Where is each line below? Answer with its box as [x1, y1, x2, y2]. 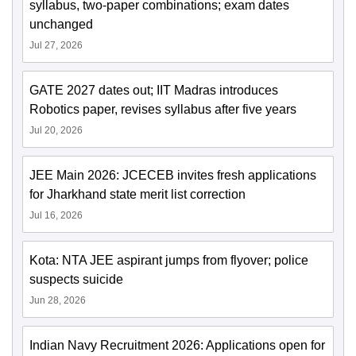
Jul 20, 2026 [29, 125, 83, 137]
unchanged [29, 17, 93, 32]
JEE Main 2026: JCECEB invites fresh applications [29, 168, 316, 183]
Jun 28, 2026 [29, 295, 86, 307]
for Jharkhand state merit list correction [29, 188, 246, 202]
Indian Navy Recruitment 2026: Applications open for [29, 339, 325, 353]
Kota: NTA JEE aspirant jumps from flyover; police [29, 253, 308, 268]
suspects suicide [29, 273, 123, 287]
